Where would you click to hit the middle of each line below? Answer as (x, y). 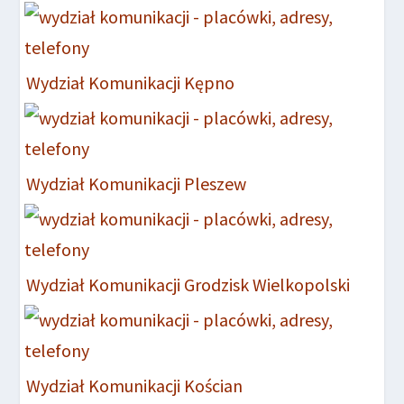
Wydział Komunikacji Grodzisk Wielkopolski (188, 284)
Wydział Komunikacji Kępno (131, 82)
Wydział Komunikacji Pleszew (137, 183)
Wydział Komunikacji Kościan (135, 385)
